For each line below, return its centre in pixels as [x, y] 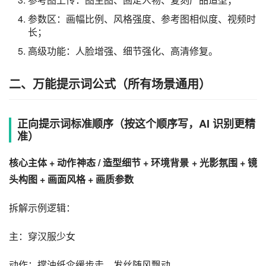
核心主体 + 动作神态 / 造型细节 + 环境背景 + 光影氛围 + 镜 [133, 162]
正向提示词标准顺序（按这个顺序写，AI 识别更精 [136, 123]
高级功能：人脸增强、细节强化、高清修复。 [123, 50]
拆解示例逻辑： [42, 207]
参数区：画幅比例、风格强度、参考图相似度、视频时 [142, 18]
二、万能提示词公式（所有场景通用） [110, 83]
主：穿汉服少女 [42, 236]
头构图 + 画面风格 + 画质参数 [71, 179]
